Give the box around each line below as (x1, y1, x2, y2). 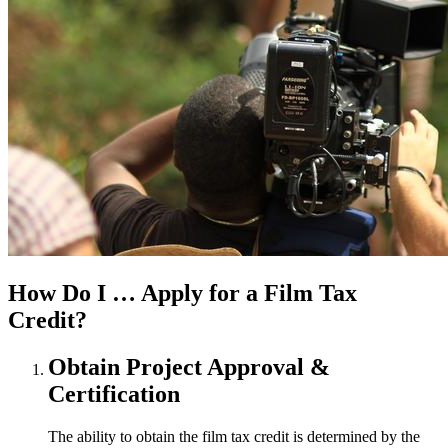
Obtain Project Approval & (48, 353, 330, 380)
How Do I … (8, 280, 141, 307)
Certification (48, 380, 180, 407)
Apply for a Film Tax (141, 280, 357, 307)
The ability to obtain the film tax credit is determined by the (48, 427, 420, 445)
